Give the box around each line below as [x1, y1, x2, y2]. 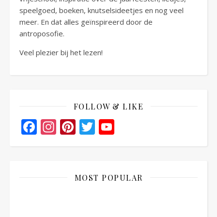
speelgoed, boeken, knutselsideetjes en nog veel [19, 5, 184, 15]
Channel [114, 131, 174, 153]
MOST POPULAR [74, 172, 143, 183]
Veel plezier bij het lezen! [19, 47, 103, 57]
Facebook [37, 116, 105, 137]
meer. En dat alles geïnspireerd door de [19, 16, 153, 27]
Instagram [56, 116, 129, 137]
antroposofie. [19, 28, 64, 38]
